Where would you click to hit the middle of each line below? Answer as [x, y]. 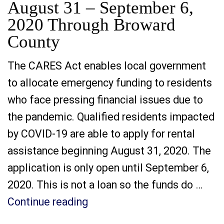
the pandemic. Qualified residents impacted [111, 117]
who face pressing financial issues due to [105, 100]
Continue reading [48, 202]
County [34, 41]
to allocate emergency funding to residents [110, 83]
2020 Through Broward [91, 24]
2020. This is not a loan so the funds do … [105, 185]
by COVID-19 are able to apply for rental [101, 134]
